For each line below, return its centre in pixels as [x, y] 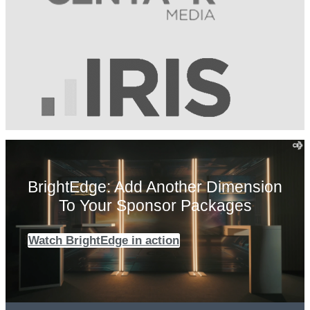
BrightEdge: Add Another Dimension [155, 186]
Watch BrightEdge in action [103, 240]
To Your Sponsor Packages [155, 205]
